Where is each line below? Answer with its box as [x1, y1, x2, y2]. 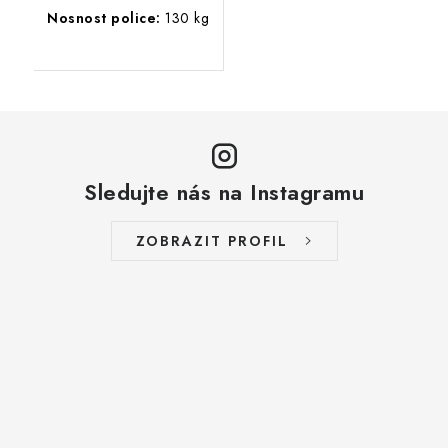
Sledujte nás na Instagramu [84, 175, 364, 208]
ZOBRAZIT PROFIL [135, 230, 288, 251]
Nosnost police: [47, 7, 161, 28]
